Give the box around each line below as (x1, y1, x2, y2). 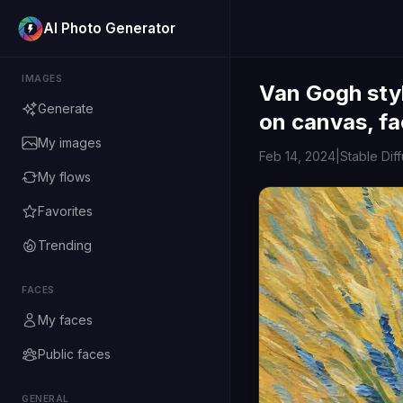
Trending (38, 237, 92, 253)
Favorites (38, 203, 93, 219)
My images (38, 135, 102, 150)
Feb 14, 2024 (259, 148, 336, 164)
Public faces (38, 346, 111, 362)
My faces (38, 312, 93, 327)
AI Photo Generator (43, 19, 175, 37)
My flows (38, 169, 91, 184)
